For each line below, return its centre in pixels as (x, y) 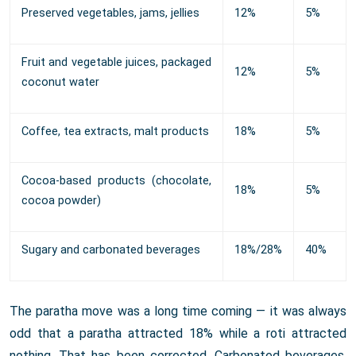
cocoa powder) (61, 201)
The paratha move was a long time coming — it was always (178, 311)
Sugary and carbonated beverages (111, 250)
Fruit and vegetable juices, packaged (116, 63)
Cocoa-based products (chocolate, (116, 181)
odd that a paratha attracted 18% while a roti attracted (178, 334)
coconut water (60, 83)
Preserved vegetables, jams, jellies (110, 14)
